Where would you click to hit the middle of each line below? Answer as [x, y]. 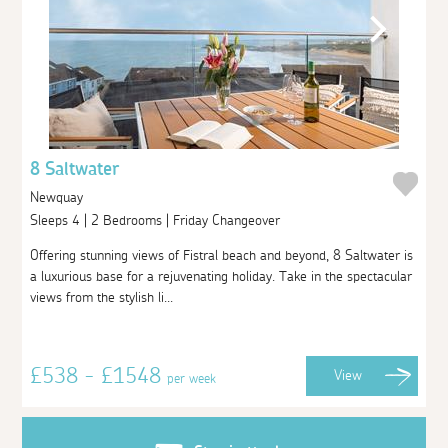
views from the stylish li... [102, 297]
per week [192, 378]
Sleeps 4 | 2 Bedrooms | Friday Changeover [157, 220]
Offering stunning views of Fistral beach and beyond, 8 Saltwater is [222, 255]
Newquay [57, 197]
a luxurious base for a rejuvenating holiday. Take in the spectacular [221, 276]
